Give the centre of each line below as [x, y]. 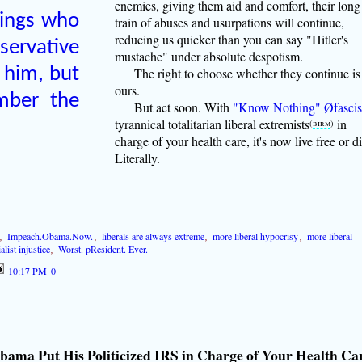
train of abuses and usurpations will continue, [229, 22]
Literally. [137, 158]
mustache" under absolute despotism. [208, 56]
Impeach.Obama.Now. [51, 236]
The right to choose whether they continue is [247, 73]
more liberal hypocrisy [256, 236]
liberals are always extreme [153, 236]
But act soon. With [183, 107]
